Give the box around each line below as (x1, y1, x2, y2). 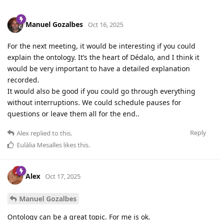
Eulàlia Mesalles (17, 140, 62, 149)
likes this (62, 140, 88, 149)
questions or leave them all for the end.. (7, 109, 139, 118)
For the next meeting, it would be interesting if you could (7, 41, 195, 51)
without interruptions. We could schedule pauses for (7, 97, 181, 107)
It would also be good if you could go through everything (7, 86, 195, 96)
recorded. (7, 75, 39, 84)
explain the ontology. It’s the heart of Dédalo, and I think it (7, 52, 199, 62)
